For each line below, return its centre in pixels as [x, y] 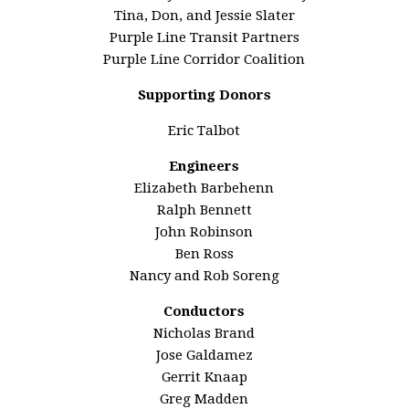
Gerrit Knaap [204, 377]
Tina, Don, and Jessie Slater [204, 16]
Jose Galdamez [204, 355]
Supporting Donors [204, 95]
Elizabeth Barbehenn [204, 188]
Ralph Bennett [204, 210]
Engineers [204, 166]
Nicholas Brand [204, 333]
